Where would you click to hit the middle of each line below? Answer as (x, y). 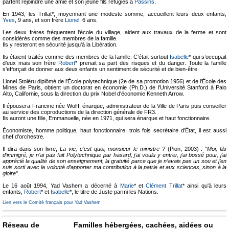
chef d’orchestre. (24, 136)
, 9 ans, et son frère (40, 20)
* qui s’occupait (208, 57)
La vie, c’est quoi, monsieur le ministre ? (112, 149)
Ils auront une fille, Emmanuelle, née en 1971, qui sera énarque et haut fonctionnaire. (107, 118)
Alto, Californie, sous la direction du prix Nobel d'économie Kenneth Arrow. (93, 94)
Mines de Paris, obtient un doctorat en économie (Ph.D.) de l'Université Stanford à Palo (114, 87)
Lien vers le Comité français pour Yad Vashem (52, 202)
